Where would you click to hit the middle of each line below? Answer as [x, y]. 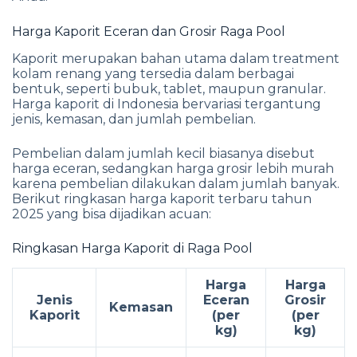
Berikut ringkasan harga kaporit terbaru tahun [162, 198]
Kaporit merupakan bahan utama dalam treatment [176, 58]
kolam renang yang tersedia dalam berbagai [153, 73]
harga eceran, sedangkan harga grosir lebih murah [173, 168]
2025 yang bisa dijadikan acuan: [112, 214]
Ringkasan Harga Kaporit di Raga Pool [132, 248]
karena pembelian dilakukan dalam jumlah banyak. [176, 183]
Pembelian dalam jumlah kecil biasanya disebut [163, 153]
